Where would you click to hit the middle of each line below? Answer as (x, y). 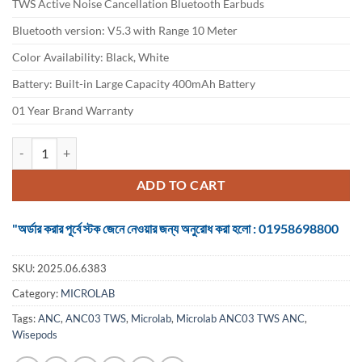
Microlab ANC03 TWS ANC (240, 318)
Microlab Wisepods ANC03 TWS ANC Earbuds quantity (152, 145)
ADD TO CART (181, 185)
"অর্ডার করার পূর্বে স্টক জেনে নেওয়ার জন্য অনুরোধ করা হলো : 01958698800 (175, 228)
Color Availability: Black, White (90, 57)
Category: (36, 293)
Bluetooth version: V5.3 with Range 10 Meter (125, 30)
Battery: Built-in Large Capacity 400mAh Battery (134, 83)
